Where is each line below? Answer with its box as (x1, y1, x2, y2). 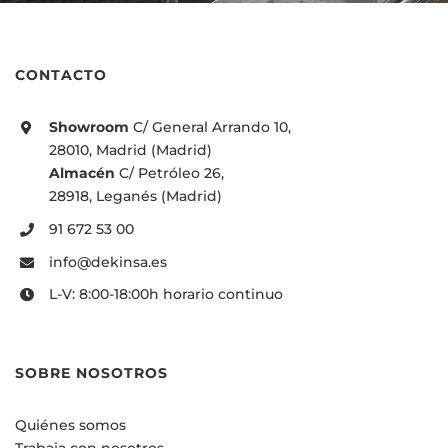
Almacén (48, 164, 115, 183)
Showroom (48, 118, 129, 137)
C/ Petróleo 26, (114, 164, 224, 183)
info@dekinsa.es (48, 252, 167, 271)
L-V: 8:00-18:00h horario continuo (48, 285, 283, 304)
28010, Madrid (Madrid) (48, 141, 212, 160)
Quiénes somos (15, 416, 126, 435)
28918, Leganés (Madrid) (48, 187, 222, 206)
